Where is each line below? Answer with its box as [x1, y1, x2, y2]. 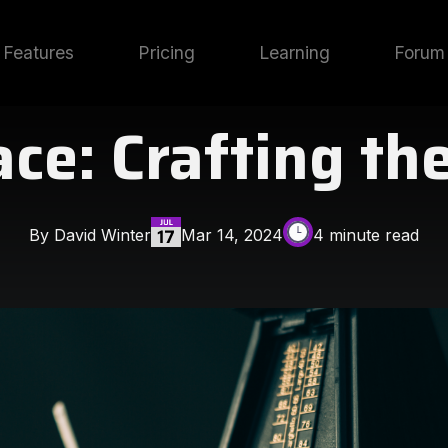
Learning [259, 42, 330, 63]
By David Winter [29, 224, 151, 245]
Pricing [138, 42, 195, 63]
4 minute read [313, 224, 419, 245]
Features [3, 42, 74, 63]
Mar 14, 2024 [181, 224, 283, 245]
